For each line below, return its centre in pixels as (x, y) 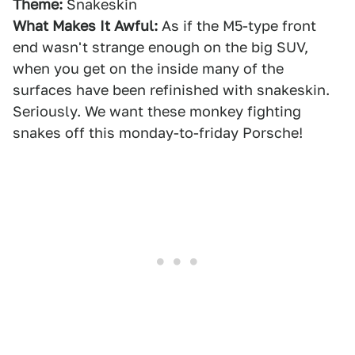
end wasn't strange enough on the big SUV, (160, 47)
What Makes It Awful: (85, 26)
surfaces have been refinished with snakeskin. (171, 90)
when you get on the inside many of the (148, 69)
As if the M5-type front (237, 26)
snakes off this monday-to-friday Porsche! (158, 133)
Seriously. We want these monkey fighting (157, 111)
